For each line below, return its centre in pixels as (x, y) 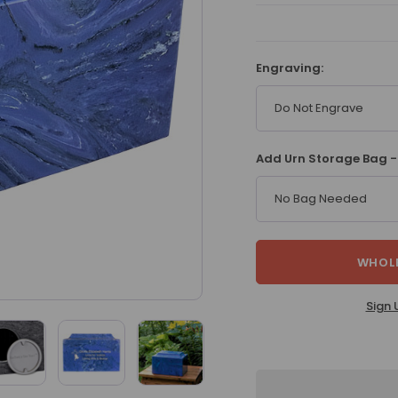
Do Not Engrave (319, 108)
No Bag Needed (321, 199)
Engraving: (290, 68)
